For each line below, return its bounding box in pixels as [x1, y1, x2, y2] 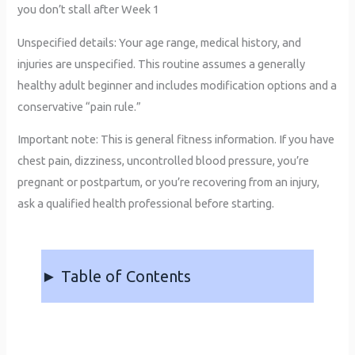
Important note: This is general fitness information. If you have [17, 132, 335, 147]
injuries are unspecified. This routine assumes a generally [17, 56, 306, 71]
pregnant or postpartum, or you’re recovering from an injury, [17, 175, 320, 189]
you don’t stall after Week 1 [17, 2, 160, 17]
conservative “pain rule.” [17, 99, 142, 113]
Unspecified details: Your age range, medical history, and [17, 35, 302, 49]
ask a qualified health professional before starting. [17, 197, 275, 211]
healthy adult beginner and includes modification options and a [17, 78, 338, 92]
